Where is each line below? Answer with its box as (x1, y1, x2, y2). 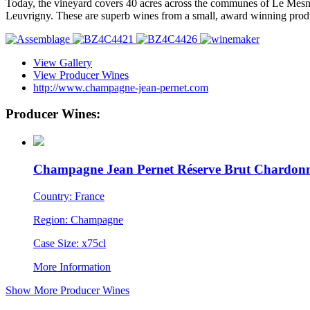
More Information (33, 260, 111, 273)
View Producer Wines (33, 69, 129, 81)
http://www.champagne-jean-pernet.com (33, 81, 208, 93)
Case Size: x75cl (33, 237, 106, 249)
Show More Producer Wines (6, 284, 129, 296)
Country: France (33, 190, 104, 202)
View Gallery (33, 56, 92, 69)
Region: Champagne (33, 213, 123, 226)
